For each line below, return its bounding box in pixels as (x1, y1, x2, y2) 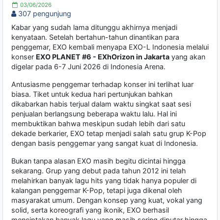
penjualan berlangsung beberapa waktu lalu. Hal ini (11, 110, 177, 118)
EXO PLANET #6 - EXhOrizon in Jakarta (36, 53, 169, 61)
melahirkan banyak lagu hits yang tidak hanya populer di (11, 176, 196, 185)
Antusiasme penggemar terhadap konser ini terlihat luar (11, 80, 193, 89)
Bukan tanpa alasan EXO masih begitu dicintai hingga (11, 157, 186, 165)
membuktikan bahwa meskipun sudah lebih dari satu (11, 119, 185, 128)
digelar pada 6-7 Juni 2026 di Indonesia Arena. (11, 62, 165, 71)
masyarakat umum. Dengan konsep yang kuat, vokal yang (11, 196, 202, 205)
